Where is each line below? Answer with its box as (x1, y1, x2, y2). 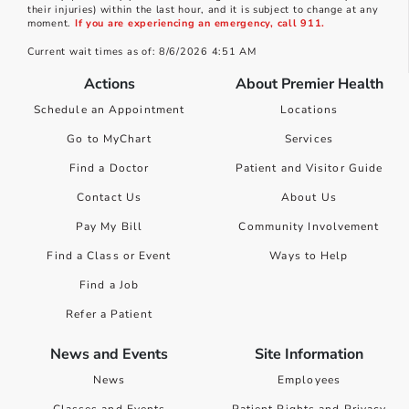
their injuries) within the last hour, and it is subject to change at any (27, 2, 379, 16)
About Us (281, 189, 337, 204)
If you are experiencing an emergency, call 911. (74, 16, 326, 30)
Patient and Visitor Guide (235, 160, 383, 175)
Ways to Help (269, 247, 349, 263)
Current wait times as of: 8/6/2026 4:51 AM (27, 44, 257, 58)
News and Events (50, 343, 168, 364)
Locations (280, 101, 338, 117)
